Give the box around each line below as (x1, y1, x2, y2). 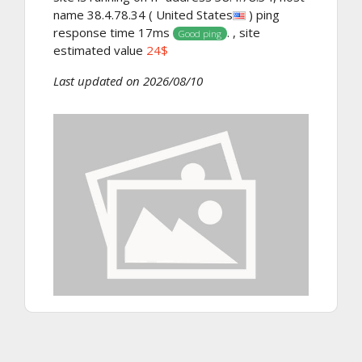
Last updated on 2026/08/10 (53, 72, 203, 89)
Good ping (178, 27, 221, 40)
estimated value (53, 41, 146, 58)
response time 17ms (53, 23, 173, 40)
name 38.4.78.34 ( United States (53, 6, 233, 23)
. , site (226, 23, 260, 40)
